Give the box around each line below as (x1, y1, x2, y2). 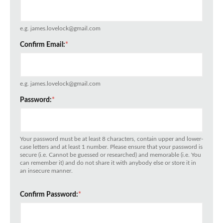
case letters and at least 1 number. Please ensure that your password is (20, 144, 203, 150)
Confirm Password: (20, 191, 78, 199)
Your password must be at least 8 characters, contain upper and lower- (20, 136, 203, 142)
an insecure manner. (20, 168, 73, 174)
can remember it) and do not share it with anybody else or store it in (20, 160, 196, 166)
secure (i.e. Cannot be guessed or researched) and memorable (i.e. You (20, 152, 201, 158)
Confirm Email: (20, 41, 65, 49)
